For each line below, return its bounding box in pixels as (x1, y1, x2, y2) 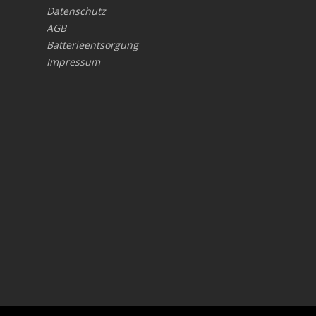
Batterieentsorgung (47, 38, 139, 52)
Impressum (47, 55, 101, 69)
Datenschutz (47, 4, 107, 18)
